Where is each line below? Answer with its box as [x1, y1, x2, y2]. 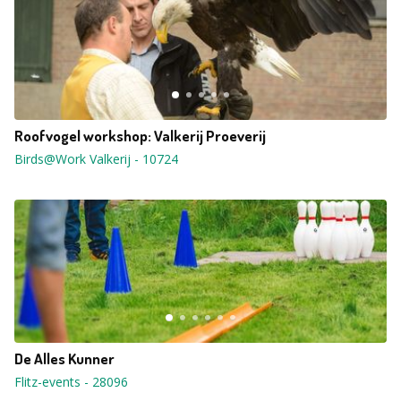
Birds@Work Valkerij [14, 150, 131, 167]
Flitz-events [14, 373, 81, 390]
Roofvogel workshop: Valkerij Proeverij [14, 126, 266, 145]
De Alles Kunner [14, 349, 115, 368]
